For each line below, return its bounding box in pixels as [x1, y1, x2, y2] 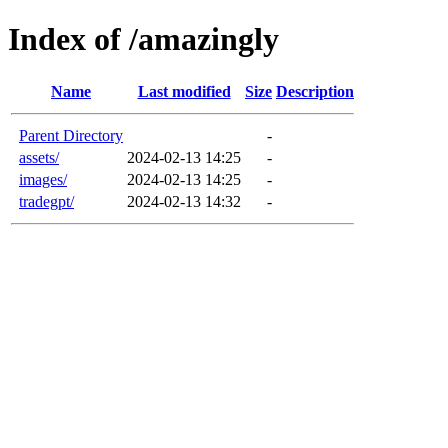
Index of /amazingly [8, 21, 279, 58]
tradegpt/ [19, 192, 74, 210]
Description [276, 82, 354, 100]
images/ [19, 170, 67, 188]
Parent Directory [19, 126, 123, 144]
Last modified [137, 82, 231, 100]
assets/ [19, 148, 59, 166]
